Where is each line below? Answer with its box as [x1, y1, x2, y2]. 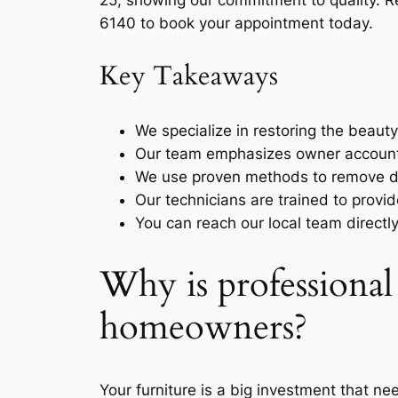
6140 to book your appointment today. [99, 14, 373, 33]
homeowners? [99, 302, 307, 352]
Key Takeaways [99, 58, 278, 94]
